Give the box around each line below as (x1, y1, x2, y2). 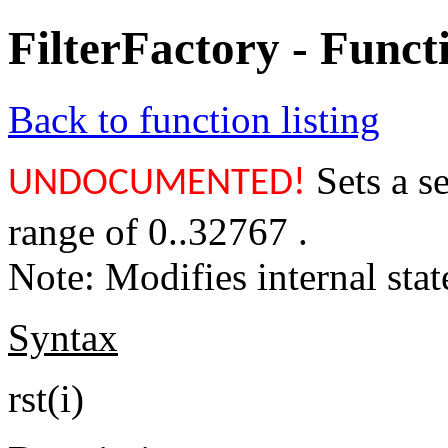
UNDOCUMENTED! (8, 164, 306, 204)
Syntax (8, 315, 118, 359)
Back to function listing (8, 97, 380, 141)
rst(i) (8, 376, 84, 420)
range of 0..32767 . (8, 209, 308, 253)
